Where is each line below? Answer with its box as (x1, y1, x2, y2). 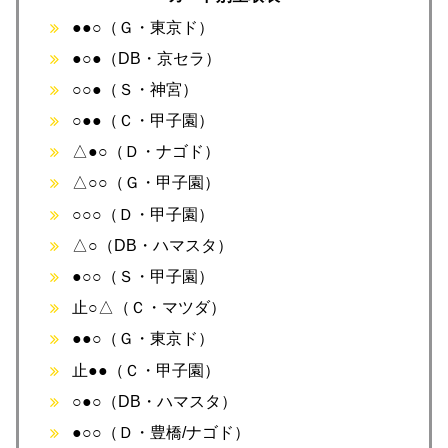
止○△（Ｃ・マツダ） (72, 299, 227, 317)
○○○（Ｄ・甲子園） (72, 205, 215, 223)
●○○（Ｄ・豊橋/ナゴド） (72, 423, 251, 441)
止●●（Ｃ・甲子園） (72, 361, 221, 379)
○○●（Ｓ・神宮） (72, 80, 199, 98)
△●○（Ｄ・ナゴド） (72, 143, 221, 161)
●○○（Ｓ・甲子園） (72, 268, 215, 286)
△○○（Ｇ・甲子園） (72, 174, 221, 192)
